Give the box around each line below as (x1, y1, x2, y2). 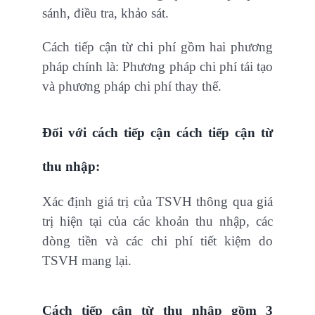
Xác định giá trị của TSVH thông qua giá (42, 194, 273, 210)
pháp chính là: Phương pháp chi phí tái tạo (42, 59, 273, 75)
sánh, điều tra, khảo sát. (42, 6, 169, 21)
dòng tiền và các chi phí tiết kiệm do (42, 233, 273, 249)
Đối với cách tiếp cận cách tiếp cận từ (42, 125, 273, 141)
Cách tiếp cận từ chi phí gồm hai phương (42, 39, 273, 55)
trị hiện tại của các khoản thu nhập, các (42, 214, 273, 229)
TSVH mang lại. (42, 253, 131, 269)
